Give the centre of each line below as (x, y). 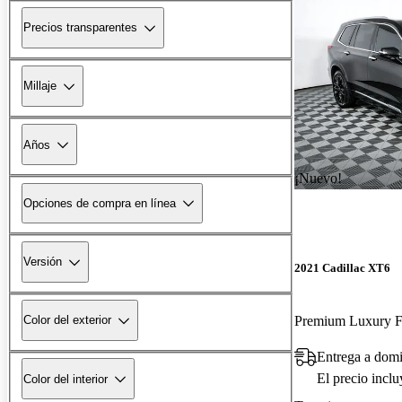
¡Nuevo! (318, 178)
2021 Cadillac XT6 (342, 267)
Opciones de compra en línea (100, 203)
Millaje (40, 86)
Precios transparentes (80, 28)
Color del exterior (67, 320)
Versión (43, 262)
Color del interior (66, 379)
